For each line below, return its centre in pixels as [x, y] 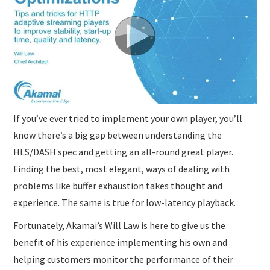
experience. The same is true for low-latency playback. [125, 202]
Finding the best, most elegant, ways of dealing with [122, 168]
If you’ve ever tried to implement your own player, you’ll [128, 118]
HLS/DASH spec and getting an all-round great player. [124, 152]
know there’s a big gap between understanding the [118, 135]
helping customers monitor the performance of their [124, 259]
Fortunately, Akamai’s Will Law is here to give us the [120, 225]
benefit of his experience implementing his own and [121, 242]
